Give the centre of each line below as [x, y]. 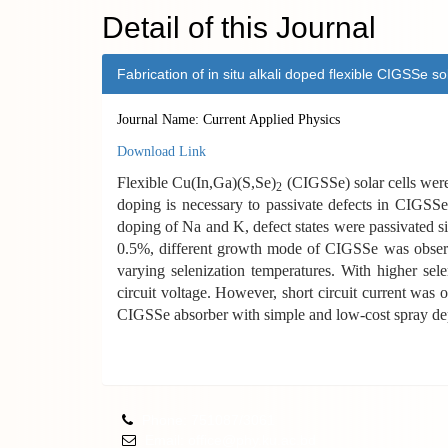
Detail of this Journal [239, 27]
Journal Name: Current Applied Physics [228, 119]
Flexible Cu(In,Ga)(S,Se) [197, 182]
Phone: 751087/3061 [208, 420]
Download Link [161, 151]
